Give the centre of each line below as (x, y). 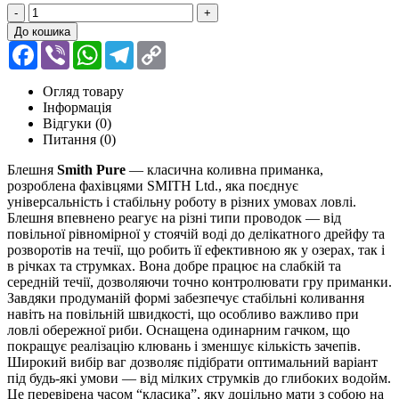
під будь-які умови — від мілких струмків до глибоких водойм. (199, 378)
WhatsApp (132, 47)
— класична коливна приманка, (224, 169)
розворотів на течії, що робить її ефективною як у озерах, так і (196, 249)
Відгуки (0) (77, 123)
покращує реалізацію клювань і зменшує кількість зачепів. (184, 346)
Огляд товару (83, 91)
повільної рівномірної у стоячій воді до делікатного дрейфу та (196, 233)
